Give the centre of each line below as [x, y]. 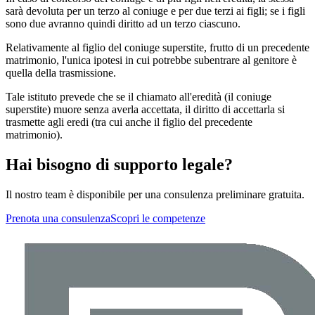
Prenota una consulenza [58, 218]
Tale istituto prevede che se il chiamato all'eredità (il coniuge [139, 96]
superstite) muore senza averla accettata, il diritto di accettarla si [145, 109]
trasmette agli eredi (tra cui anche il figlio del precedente [129, 122]
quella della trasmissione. [61, 72]
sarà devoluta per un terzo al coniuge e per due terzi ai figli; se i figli [155, 11]
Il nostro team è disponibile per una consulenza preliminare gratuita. [155, 194]
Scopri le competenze [158, 218]
